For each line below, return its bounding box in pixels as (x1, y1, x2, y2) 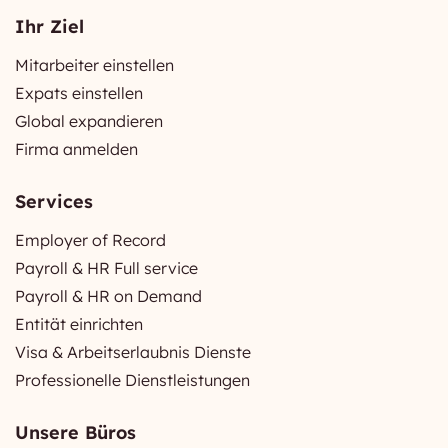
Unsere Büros (15, 420, 136, 444)
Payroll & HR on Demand (15, 285, 202, 306)
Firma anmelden (15, 138, 138, 159)
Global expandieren (15, 110, 163, 131)
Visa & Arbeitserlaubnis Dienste (15, 341, 251, 362)
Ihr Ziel (15, 14, 84, 38)
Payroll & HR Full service (15, 257, 198, 278)
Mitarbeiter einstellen (15, 54, 174, 75)
